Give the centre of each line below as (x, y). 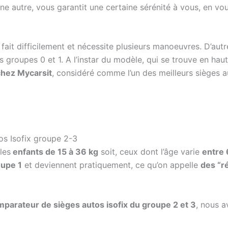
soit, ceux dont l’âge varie (150, 152)
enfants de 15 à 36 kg (54, 152)
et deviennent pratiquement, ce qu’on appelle (111, 165)
